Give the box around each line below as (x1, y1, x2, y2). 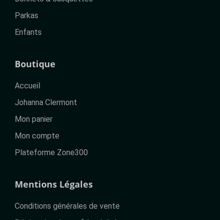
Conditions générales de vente (14, 201, 120, 211)
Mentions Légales (14, 178, 93, 190)
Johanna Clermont (14, 97, 77, 107)
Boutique (14, 57, 55, 70)
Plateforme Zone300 (14, 147, 88, 157)
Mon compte (14, 131, 59, 140)
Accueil (14, 81, 40, 90)
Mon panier (14, 114, 53, 124)
